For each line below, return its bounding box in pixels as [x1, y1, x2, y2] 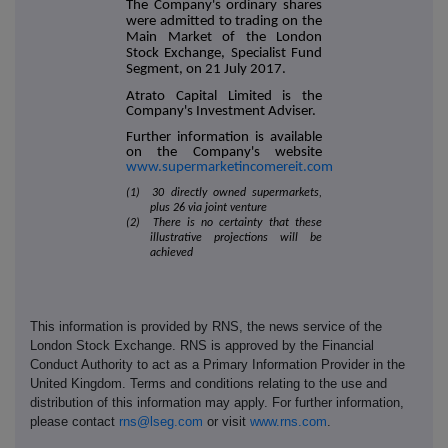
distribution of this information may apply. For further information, [30, 394, 404, 410]
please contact [30, 413, 119, 429]
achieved [150, 247, 193, 260]
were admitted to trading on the [126, 14, 322, 30]
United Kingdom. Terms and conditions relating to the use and [30, 375, 387, 391]
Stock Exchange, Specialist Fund [126, 46, 322, 62]
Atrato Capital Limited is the [126, 88, 322, 104]
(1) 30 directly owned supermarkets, [126, 187, 322, 200]
